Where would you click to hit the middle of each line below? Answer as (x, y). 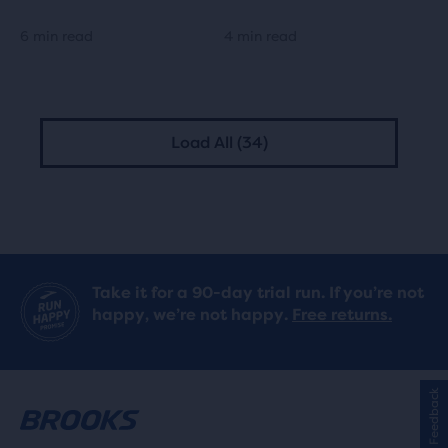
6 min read (56, 35)
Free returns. (342, 314)
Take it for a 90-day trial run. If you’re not (258, 292)
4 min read (260, 35)
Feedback (434, 416)
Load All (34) (219, 143)
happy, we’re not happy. (192, 314)
